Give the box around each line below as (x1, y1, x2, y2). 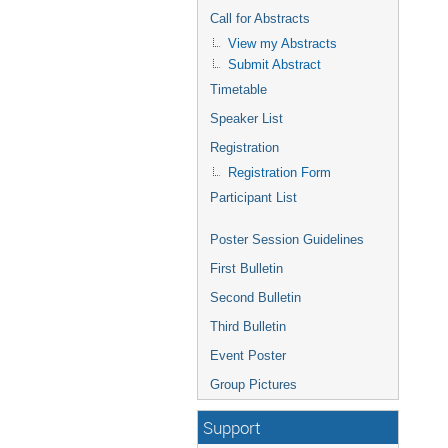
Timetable (210, 82, 267, 97)
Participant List (210, 190, 297, 205)
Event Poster (210, 348, 286, 363)
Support (203, 416, 260, 439)
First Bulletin (210, 261, 283, 276)
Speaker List (210, 111, 283, 126)
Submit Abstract (228, 57, 321, 72)
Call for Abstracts (210, 11, 310, 26)
